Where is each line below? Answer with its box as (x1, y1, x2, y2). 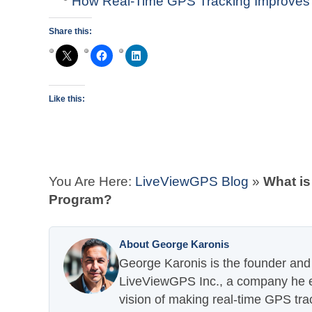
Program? (49, 192, 112, 207)
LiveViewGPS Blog (135, 174, 249, 189)
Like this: (49, 94, 85, 104)
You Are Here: (49, 174, 135, 189)
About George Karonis (119, 238, 229, 250)
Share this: (49, 26, 92, 36)
